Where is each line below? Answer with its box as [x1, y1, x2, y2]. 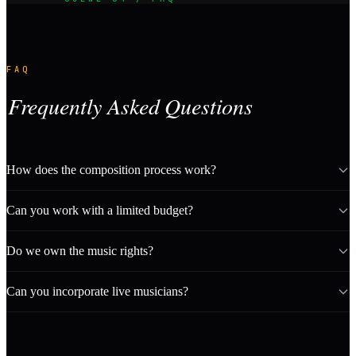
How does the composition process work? [6, 162, 216, 176]
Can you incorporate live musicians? [6, 284, 188, 298]
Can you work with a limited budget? [6, 203, 193, 217]
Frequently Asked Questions [7, 90, 253, 121]
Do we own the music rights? [6, 243, 153, 257]
